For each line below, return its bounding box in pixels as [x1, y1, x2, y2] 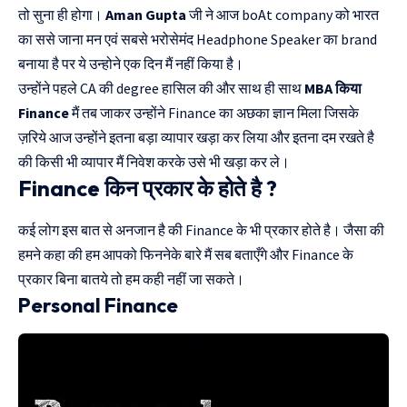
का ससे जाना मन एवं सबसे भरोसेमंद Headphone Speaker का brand [18, 30, 377, 49]
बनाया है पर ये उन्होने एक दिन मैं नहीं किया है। [18, 55, 246, 74]
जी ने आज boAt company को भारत [189, 5, 379, 25]
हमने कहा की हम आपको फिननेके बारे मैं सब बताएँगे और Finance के [18, 244, 353, 263]
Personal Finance [18, 292, 182, 318]
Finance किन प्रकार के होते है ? [18, 174, 277, 203]
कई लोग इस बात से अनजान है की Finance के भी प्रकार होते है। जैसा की [18, 220, 384, 239]
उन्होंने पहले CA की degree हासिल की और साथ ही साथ [18, 79, 304, 98]
